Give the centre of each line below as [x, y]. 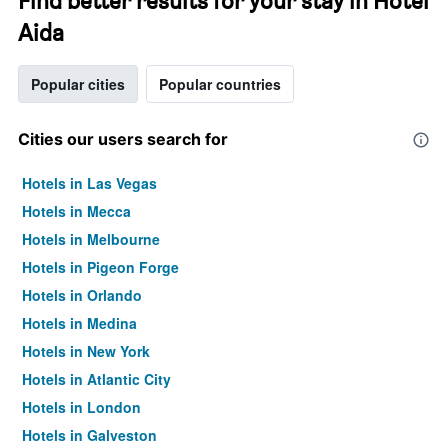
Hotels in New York [86, 351]
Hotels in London [81, 407]
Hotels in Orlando [82, 295]
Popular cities [78, 84]
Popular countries [220, 84]
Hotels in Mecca [76, 211]
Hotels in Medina [79, 323]
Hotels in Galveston [89, 435]
